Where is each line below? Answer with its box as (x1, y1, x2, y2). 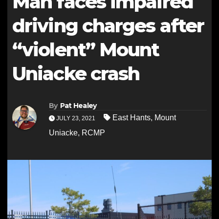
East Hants (112, 113, 151, 122)
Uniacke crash (12, 62, 140, 85)
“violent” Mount (12, 38, 159, 61)
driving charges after (12, 14, 204, 37)
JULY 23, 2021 (55, 115, 97, 122)
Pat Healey (60, 101, 97, 110)
